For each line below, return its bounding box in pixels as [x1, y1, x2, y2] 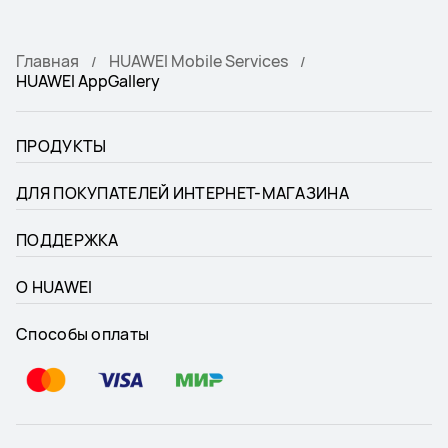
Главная [16, 50, 79, 73]
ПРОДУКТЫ [16, 135, 107, 158]
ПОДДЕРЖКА [16, 229, 119, 252]
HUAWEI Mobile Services [109, 50, 288, 73]
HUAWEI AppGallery [16, 70, 160, 93]
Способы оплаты [16, 323, 150, 346]
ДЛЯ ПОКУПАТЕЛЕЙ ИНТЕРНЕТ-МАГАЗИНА [16, 182, 349, 205]
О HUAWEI [16, 276, 93, 299]
